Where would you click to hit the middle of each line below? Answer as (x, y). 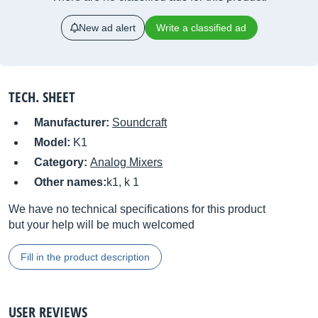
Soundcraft (139, 122)
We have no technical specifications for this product (137, 209)
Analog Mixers (126, 162)
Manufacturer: (73, 122)
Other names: (70, 182)
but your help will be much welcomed (102, 225)
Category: (62, 162)
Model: (54, 142)
